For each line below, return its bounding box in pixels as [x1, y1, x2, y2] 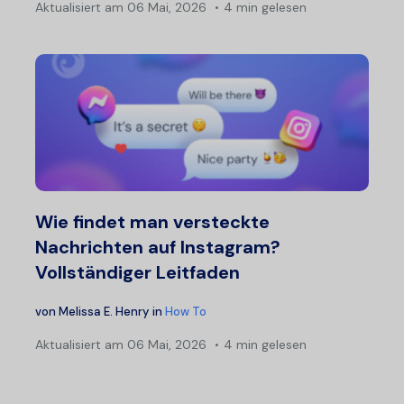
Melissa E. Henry [59, 304, 149, 320]
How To [165, 304, 207, 320]
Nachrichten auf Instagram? [35, 235, 280, 260]
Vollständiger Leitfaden [35, 261, 240, 285]
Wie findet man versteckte [35, 210, 270, 234]
